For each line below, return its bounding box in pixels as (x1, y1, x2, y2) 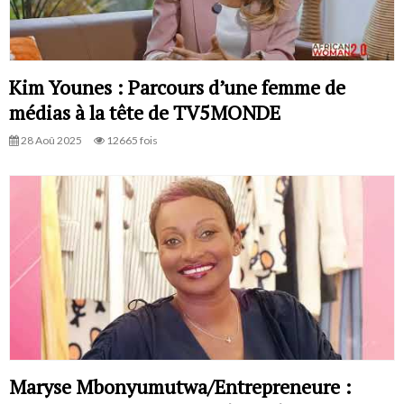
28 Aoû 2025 (19, 133, 82, 147)
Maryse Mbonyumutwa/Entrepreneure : (9, 373, 352, 400)
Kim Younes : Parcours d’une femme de (9, 73, 345, 100)
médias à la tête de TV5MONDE (9, 98, 280, 125)
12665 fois (105, 133, 158, 147)
